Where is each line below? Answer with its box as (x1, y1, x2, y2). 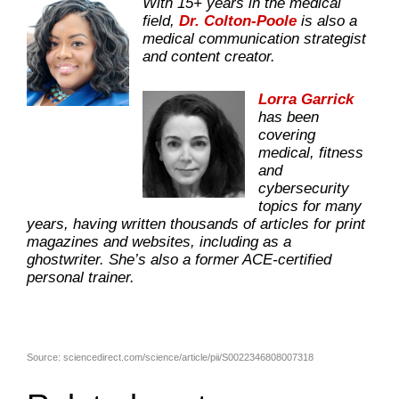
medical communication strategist (142, 29, 366, 47)
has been (258, 108, 319, 126)
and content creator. (142, 47, 275, 65)
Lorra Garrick (258, 90, 354, 108)
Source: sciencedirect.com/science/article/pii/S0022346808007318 (27, 351, 313, 362)
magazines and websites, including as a (27, 232, 291, 250)
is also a (297, 12, 357, 29)
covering (258, 126, 315, 143)
